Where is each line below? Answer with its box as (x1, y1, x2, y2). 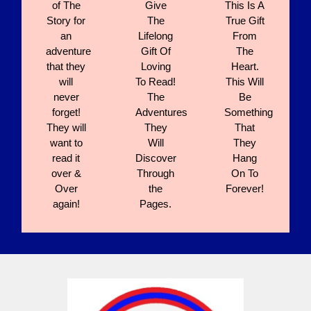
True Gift (225, 15, 264, 27)
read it (52, 152, 81, 165)
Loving (140, 60, 171, 73)
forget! (51, 106, 81, 119)
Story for (47, 15, 86, 27)
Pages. (140, 198, 171, 210)
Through (137, 167, 174, 180)
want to (49, 137, 83, 149)
